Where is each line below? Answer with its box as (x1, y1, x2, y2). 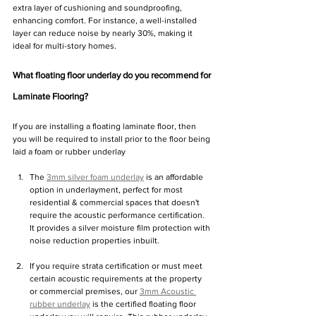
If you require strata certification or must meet (30, 261, 205, 272)
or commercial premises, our (30, 286, 140, 297)
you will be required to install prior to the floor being (13, 134, 212, 145)
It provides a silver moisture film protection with (30, 223, 212, 233)
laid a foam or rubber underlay (13, 147, 126, 157)
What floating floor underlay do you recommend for (13, 70, 213, 81)
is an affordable (144, 172, 205, 183)
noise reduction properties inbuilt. (30, 236, 159, 246)
